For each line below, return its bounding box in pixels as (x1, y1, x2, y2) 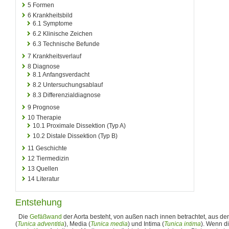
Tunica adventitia (17, 220, 64, 227)
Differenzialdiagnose (43, 91, 101, 99)
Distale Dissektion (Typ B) (47, 132, 118, 140)
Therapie (36, 113, 61, 121)
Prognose (33, 103, 60, 111)
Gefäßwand (30, 213, 62, 220)
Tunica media (90, 220, 128, 227)
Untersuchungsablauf (43, 81, 103, 88)
